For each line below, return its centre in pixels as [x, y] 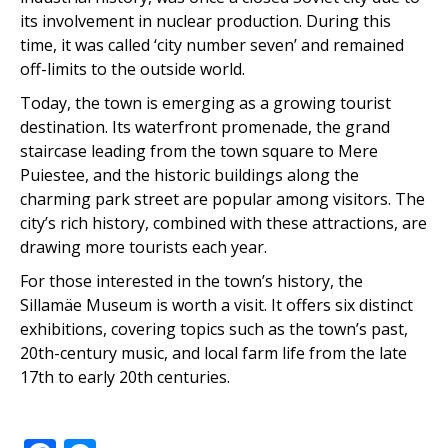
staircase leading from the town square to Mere [199, 150]
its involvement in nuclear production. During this [205, 20]
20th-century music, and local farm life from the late [213, 352]
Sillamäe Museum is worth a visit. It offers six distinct [216, 304]
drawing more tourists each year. [143, 246]
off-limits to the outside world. [132, 68]
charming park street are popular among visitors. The [222, 198]
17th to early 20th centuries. [125, 376]
